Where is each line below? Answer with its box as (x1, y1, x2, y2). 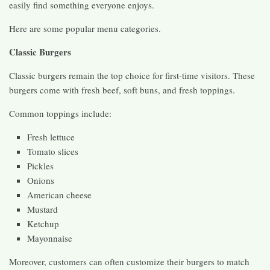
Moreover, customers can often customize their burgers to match (9, 255, 250, 268)
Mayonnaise (27, 231, 72, 244)
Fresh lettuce (27, 130, 75, 143)
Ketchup (27, 217, 59, 230)
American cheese (27, 188, 92, 201)
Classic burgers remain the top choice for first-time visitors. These (9, 69, 255, 81)
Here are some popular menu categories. (9, 22, 161, 34)
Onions (27, 174, 54, 186)
